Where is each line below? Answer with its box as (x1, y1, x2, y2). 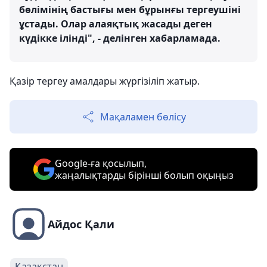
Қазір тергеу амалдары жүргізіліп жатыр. (10, 74, 200, 88)
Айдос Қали (48, 217, 114, 231)
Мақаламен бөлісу (100, 110, 186, 123)
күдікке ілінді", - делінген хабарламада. (19, 32, 221, 45)
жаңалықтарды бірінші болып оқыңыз (55, 169, 234, 182)
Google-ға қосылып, (55, 157, 147, 170)
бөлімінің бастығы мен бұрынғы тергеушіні (19, 3, 241, 16)
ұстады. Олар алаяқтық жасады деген (19, 17, 212, 30)
